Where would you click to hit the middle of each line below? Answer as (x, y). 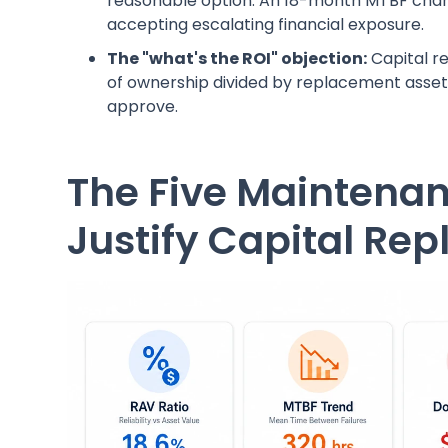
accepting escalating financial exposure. (266, 24)
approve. (143, 106)
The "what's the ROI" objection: (237, 58)
